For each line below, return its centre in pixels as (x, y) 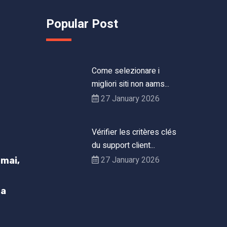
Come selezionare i (126, 71)
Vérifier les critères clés (134, 132)
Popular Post (82, 24)
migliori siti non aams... (130, 84)
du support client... (123, 145)
